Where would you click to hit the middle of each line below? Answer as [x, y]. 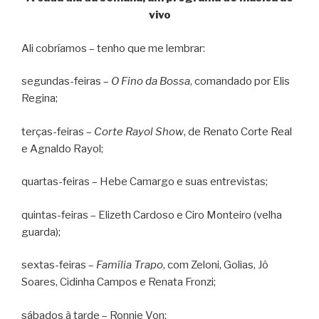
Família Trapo [130, 265]
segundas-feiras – [66, 82]
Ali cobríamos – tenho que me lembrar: [113, 48]
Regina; [40, 99]
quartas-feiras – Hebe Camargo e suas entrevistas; [145, 182]
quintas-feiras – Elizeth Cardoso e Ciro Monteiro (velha [152, 215]
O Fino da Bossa [151, 82]
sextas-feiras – [59, 265]
